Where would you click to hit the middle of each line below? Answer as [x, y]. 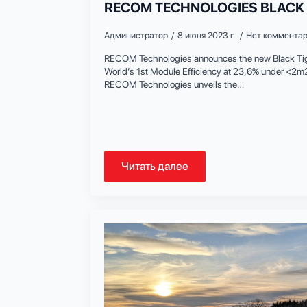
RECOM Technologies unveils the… [174, 84]
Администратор [136, 35]
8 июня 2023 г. [207, 35]
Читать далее [155, 166]
